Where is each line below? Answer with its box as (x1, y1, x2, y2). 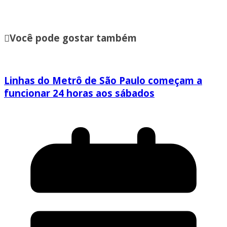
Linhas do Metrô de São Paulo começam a (4, 74, 202, 87)
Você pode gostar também (10, 31, 137, 44)
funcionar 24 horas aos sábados (4, 87, 155, 100)
